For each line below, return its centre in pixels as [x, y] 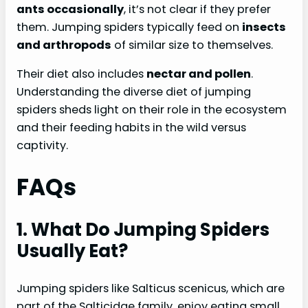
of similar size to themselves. [192, 45]
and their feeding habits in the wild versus [131, 128]
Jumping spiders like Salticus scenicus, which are [151, 288]
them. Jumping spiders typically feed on [129, 27]
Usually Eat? [72, 251]
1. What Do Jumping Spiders [143, 229]
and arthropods [64, 45]
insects [264, 27]
